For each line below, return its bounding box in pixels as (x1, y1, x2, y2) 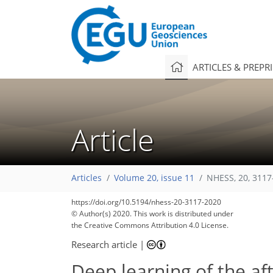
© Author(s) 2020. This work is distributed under (71, 208, 233, 219)
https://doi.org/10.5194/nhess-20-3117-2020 (71, 197, 221, 207)
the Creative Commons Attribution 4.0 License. (71, 220, 229, 230)
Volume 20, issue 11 (114, 172, 194, 184)
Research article (71, 238, 137, 250)
